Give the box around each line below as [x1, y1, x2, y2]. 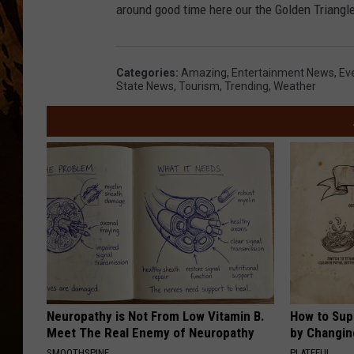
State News [116, 80, 174, 93]
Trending [224, 80, 269, 93]
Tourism [179, 80, 220, 93]
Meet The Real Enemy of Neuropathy [47, 325, 254, 341]
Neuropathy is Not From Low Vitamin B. [47, 308, 265, 325]
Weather [273, 80, 316, 93]
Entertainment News [232, 66, 334, 80]
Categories [116, 66, 175, 80]
